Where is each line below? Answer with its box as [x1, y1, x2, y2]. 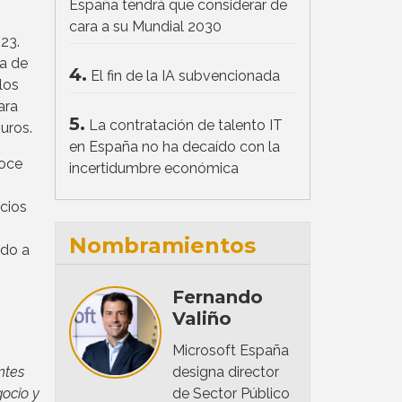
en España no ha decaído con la [69, 137, 280, 155]
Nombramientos [69, 232, 256, 258]
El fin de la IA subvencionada [91, 66, 280, 84]
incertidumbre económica [69, 159, 239, 177]
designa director [171, 363, 279, 380]
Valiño [171, 307, 232, 329]
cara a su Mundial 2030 [69, 17, 222, 35]
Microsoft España [171, 341, 289, 359]
